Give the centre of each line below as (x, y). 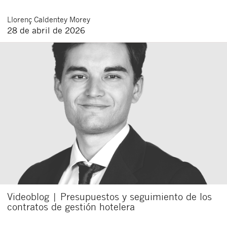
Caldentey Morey (62, 20)
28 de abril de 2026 (46, 30)
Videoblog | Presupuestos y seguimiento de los (109, 197)
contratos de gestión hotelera (71, 207)
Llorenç (21, 20)
